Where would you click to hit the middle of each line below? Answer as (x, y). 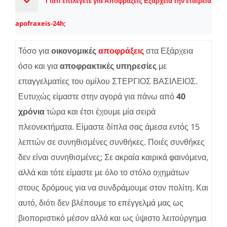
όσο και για (39, 66)
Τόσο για (35, 50)
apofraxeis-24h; (41, 23)
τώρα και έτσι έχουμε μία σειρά (100, 111)
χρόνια (31, 111)
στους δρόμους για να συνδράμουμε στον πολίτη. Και (113, 187)
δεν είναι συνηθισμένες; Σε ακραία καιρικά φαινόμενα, (113, 157)
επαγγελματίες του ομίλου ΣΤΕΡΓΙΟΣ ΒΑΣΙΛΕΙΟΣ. (108, 81)
